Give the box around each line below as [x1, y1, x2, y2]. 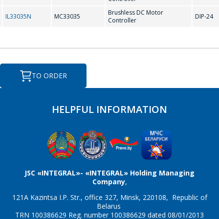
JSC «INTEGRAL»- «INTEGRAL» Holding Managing [24, 168, 195, 177]
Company [92, 177, 125, 186]
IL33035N [5, 12, 31, 21]
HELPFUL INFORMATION [52, 103, 167, 116]
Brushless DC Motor [108, 8, 163, 17]
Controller [108, 16, 136, 24]
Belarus [96, 201, 123, 211]
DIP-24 [195, 12, 213, 21]
